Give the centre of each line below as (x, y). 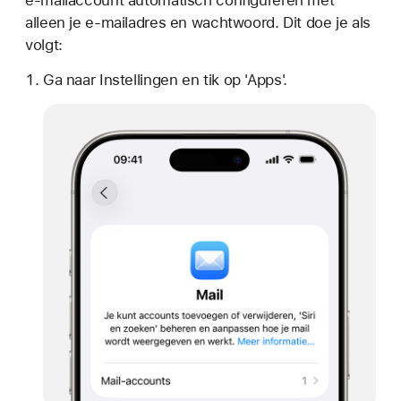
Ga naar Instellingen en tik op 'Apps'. (165, 80)
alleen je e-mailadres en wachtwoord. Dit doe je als (198, 22)
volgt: (44, 45)
